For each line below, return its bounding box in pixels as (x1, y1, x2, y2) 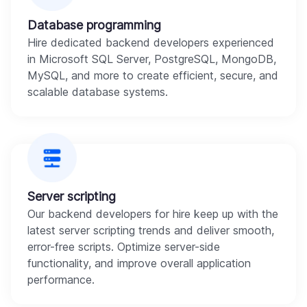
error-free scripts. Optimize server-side (27, 239, 220, 254)
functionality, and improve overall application (27, 256, 251, 270)
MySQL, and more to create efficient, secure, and (27, 68, 278, 82)
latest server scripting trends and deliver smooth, (27, 223, 274, 237)
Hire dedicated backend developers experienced (27, 35, 274, 49)
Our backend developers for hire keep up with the (27, 206, 278, 221)
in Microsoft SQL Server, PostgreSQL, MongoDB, (27, 51, 276, 66)
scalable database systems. (27, 84, 168, 99)
